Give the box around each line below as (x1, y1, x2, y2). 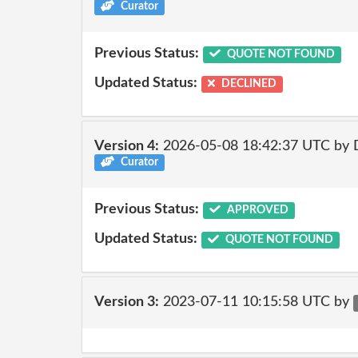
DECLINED (219, 78, 277, 89)
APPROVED (224, 204, 288, 216)
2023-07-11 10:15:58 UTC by (159, 295, 353, 309)
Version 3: (94, 295, 159, 309)
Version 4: (94, 139, 159, 153)
